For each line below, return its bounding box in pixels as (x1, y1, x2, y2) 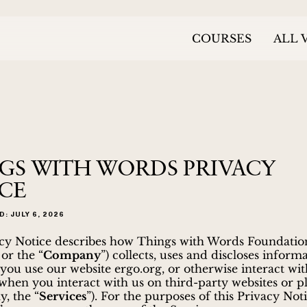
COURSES (192, 32, 251, 45)
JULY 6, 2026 (8, 210, 64, 219)
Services (39, 289, 86, 303)
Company (43, 248, 101, 262)
